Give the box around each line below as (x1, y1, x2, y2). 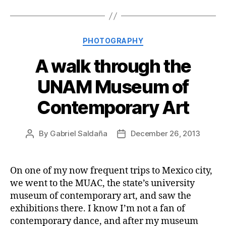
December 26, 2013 (131, 128, 201, 138)
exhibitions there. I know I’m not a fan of (10, 202, 185, 214)
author (29, 140, 53, 150)
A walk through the (35, 54, 191, 77)
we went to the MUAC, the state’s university (10, 177, 195, 189)
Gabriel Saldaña (50, 128, 107, 138)
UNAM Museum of (37, 75, 189, 98)
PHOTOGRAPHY (82, 36, 144, 45)
